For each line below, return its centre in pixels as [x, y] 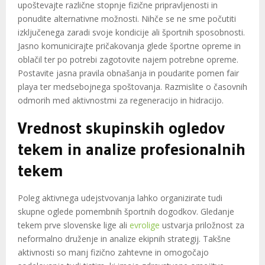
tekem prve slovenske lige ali [74, 225]
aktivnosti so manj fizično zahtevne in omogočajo [113, 253]
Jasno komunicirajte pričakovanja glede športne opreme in [129, 46]
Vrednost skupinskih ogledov [121, 128]
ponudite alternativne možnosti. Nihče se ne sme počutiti [127, 19]
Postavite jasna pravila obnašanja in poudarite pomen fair [128, 73]
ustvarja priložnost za [202, 225]
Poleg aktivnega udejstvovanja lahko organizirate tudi [120, 198]
